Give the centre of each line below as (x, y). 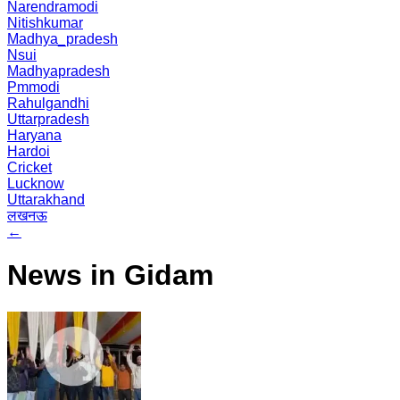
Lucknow (36, 183)
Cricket (29, 167)
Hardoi (29, 151)
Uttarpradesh (48, 119)
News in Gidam (110, 275)
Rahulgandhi (48, 103)
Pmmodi (33, 87)
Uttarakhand (46, 200)
